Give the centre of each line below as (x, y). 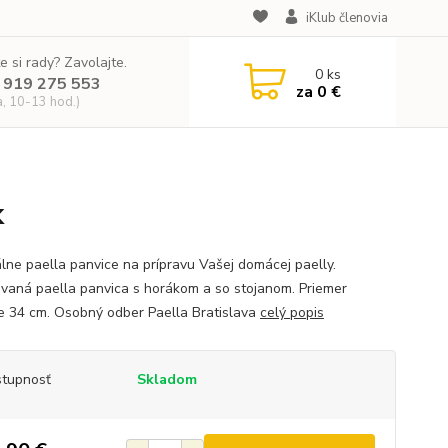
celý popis (291, 312)
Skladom (166, 379)
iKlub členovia (346, 18)
